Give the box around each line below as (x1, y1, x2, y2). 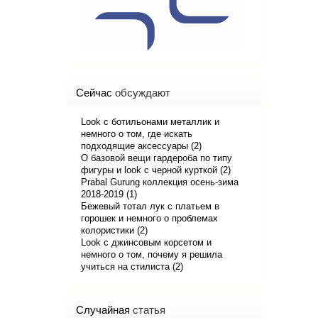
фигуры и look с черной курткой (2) (81, 165, 231, 175)
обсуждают (115, 87, 170, 99)
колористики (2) (81, 225, 148, 236)
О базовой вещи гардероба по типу (81, 153, 232, 163)
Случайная (76, 304, 133, 316)
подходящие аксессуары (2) (81, 141, 202, 151)
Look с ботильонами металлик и (81, 116, 219, 127)
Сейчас (76, 87, 115, 99)
